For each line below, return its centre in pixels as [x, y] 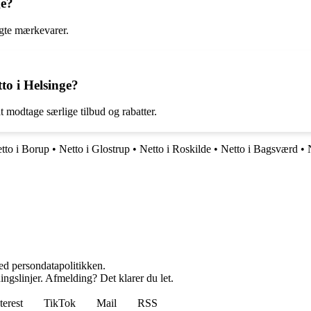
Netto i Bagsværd [259, 149]
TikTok [60, 303]
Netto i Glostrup [94, 149]
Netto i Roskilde [175, 149]
